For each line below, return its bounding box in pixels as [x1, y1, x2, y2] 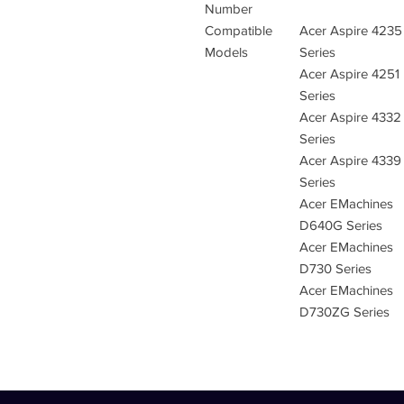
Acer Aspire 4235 [299, 23, 402, 38]
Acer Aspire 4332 [299, 109, 401, 124]
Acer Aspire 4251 [299, 66, 399, 81]
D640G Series [299, 217, 382, 233]
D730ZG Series [299, 304, 390, 319]
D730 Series [299, 261, 372, 276]
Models [205, 44, 248, 60]
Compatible [205, 23, 272, 38]
